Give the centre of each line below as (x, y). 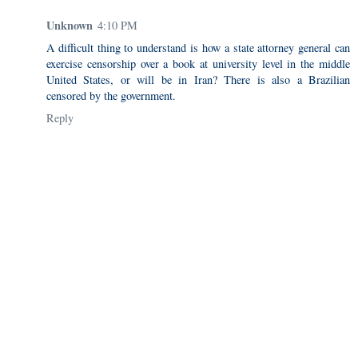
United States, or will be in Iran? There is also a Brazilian (198, 79)
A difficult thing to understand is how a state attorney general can (198, 47)
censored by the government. (111, 95)
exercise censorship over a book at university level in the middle (198, 63)
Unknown (70, 25)
